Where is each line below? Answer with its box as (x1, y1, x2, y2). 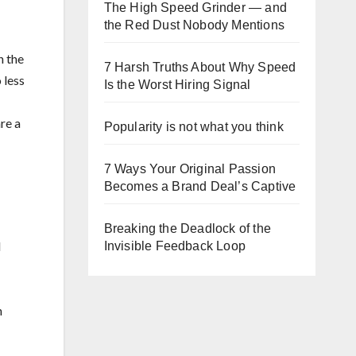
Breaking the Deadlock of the (103, 222, 272, 235)
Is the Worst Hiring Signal (103, 78, 251, 91)
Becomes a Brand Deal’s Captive (103, 180, 296, 193)
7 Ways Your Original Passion (103, 162, 277, 176)
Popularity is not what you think (103, 120, 284, 133)
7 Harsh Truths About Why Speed (103, 60, 296, 74)
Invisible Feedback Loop (103, 239, 246, 253)
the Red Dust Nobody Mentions (103, 18, 285, 32)
